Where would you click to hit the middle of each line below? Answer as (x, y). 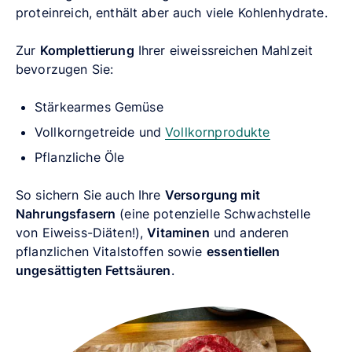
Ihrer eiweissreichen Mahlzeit (224, 50)
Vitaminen (178, 232)
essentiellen (243, 251)
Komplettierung (87, 50)
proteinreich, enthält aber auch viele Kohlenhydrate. (174, 12)
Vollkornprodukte (218, 132)
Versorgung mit (212, 194)
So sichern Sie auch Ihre (90, 194)
